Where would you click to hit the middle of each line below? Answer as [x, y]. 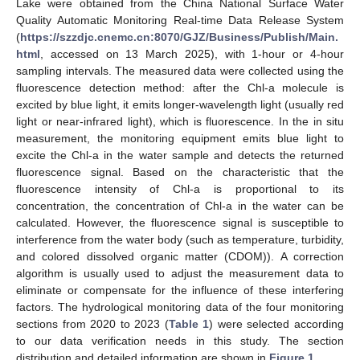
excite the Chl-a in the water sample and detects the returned [180, 155]
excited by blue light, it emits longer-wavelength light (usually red [180, 104]
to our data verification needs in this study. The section [180, 340]
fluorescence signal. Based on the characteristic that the [180, 172]
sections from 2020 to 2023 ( [92, 323]
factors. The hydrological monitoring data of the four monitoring [180, 307]
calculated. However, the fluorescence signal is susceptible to [180, 222]
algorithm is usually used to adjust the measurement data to [180, 273]
